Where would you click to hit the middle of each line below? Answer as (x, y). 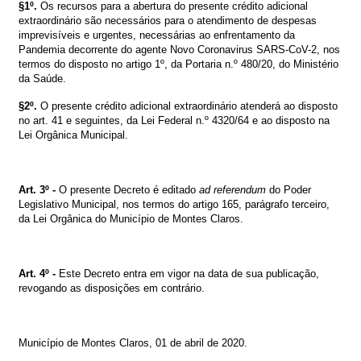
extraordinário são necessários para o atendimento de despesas (168, 20)
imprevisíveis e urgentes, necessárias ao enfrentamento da (157, 35)
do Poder (290, 189)
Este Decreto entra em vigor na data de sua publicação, (189, 273)
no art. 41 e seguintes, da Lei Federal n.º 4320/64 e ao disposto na (174, 120)
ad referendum (234, 189)
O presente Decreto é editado (127, 189)
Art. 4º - (39, 273)
